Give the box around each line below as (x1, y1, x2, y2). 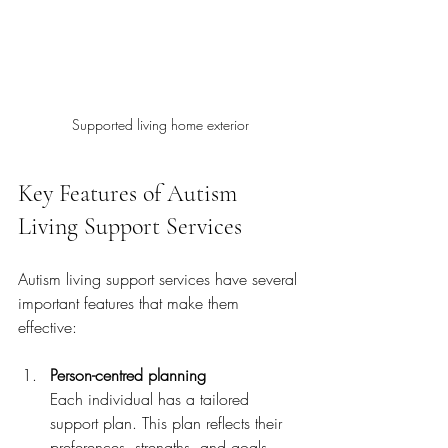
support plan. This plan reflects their (50, 412, 287, 434)
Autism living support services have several (18, 268, 302, 290)
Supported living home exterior (71, 115, 249, 134)
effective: (18, 316, 77, 338)
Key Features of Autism (18, 179, 243, 208)
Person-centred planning (50, 364, 206, 386)
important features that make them (18, 292, 244, 314)
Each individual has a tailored (50, 388, 254, 410)
